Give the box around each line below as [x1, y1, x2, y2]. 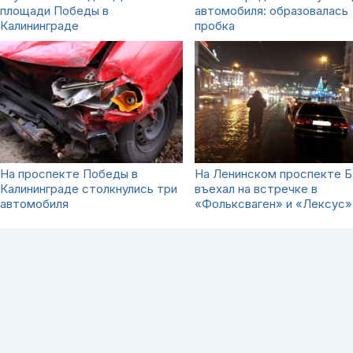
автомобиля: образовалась [195, 2, 348, 18]
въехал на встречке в [195, 180, 318, 196]
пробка [195, 17, 235, 33]
